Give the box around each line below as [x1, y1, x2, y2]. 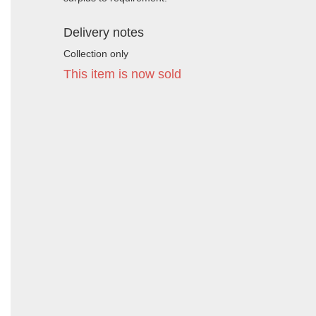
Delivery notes [63, 25, 144, 39]
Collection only [63, 48, 128, 59]
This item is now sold [63, 67, 181, 81]
